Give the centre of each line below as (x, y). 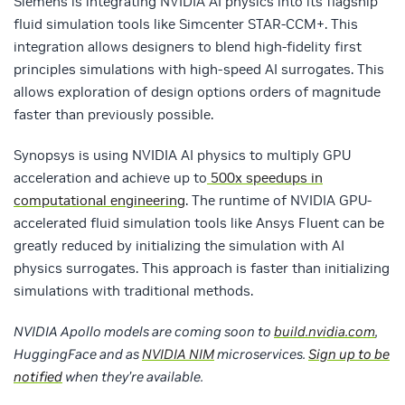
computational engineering (99, 201)
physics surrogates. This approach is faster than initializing (202, 268)
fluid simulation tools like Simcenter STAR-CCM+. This (186, 24)
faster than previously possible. (113, 115)
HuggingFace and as (78, 354)
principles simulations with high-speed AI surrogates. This (199, 70)
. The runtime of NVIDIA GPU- (278, 201)
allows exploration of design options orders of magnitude (197, 92)
